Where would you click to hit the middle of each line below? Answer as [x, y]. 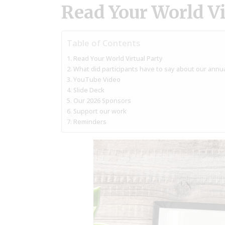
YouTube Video [97, 80]
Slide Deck [89, 90]
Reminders [90, 122]
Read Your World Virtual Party [118, 59]
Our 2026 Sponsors [102, 101]
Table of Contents [103, 43]
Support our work [100, 111]
